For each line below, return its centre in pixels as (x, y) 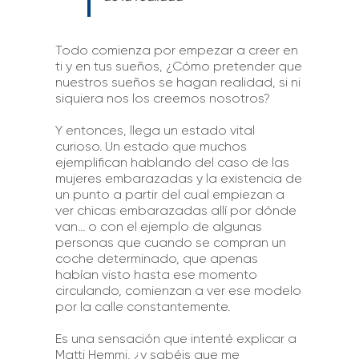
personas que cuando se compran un (170, 242)
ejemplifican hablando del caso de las (172, 162)
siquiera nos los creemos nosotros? (162, 98)
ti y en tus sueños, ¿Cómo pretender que (178, 66)
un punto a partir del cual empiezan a (169, 194)
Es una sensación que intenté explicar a (175, 338)
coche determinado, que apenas (156, 258)
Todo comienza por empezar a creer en (176, 50)
